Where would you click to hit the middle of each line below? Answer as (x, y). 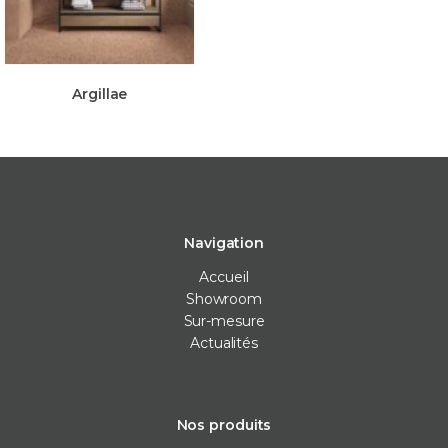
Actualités (224, 342)
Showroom (224, 298)
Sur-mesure (224, 320)
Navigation (224, 242)
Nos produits (224, 424)
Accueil (224, 276)
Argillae (100, 93)
